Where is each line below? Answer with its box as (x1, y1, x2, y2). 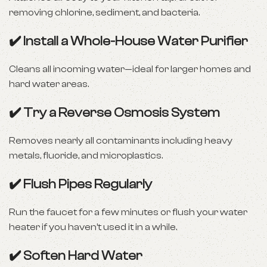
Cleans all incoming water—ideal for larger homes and (9, 64, 251, 74)
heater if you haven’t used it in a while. (9, 222, 177, 232)
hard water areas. (9, 79, 89, 89)
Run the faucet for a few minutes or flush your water (9, 207, 247, 218)
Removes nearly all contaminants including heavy (9, 135, 232, 146)
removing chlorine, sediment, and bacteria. (9, 7, 200, 18)
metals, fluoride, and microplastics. (9, 150, 163, 161)
